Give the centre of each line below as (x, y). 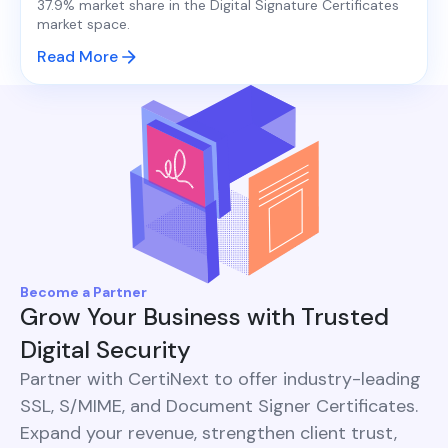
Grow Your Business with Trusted (204, 317)
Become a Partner (83, 292)
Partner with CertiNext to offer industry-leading (220, 379)
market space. (83, 24)
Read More (77, 57)
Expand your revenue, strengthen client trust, (208, 433)
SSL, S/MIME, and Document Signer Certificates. (219, 406)
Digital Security (105, 350)
